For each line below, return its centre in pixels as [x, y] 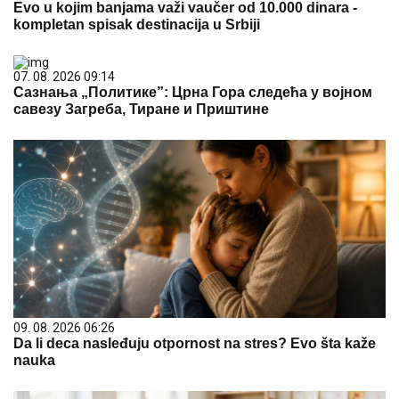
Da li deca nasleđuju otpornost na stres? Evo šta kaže [195, 343]
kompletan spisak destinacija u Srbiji [137, 24]
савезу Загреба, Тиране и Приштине [141, 109]
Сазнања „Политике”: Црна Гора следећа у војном [193, 92]
